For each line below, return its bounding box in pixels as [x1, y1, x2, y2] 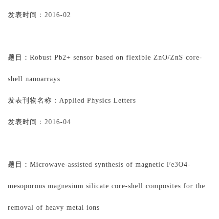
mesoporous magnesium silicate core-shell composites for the [8, 182, 205, 190]
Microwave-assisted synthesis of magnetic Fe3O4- [30, 161, 191, 169]
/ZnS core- [168, 54, 202, 62]
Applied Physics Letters [59, 97, 136, 105]
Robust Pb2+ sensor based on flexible [30, 54, 153, 62]
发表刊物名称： [8, 97, 59, 105]
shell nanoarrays [8, 75, 60, 83]
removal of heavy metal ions [8, 204, 100, 212]
